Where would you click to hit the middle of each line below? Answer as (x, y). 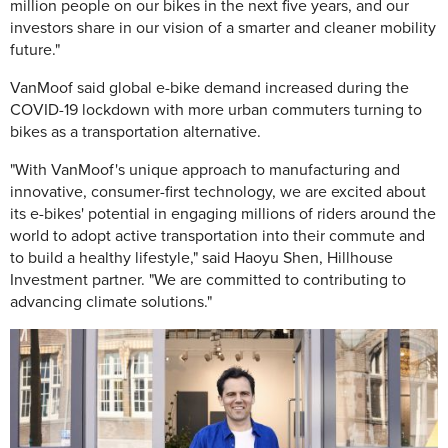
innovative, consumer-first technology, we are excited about (218, 192)
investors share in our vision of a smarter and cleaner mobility (223, 28)
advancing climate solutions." (111, 302)
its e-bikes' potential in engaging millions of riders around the (223, 214)
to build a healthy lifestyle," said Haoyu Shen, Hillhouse (201, 258)
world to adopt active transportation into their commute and (217, 236)
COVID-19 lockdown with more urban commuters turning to (216, 110)
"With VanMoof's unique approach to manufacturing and (205, 170)
